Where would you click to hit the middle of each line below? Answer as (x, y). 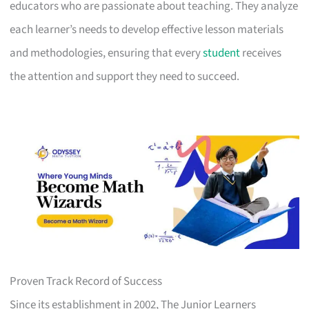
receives (261, 53)
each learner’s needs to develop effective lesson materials (147, 30)
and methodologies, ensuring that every (107, 53)
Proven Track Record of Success (86, 282)
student (222, 53)
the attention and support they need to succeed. (125, 77)
